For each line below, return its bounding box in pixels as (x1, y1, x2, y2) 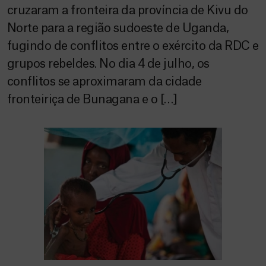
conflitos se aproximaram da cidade (7, 76, 202, 88)
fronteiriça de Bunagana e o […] (7, 94, 178, 106)
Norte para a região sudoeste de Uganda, (7, 23, 229, 34)
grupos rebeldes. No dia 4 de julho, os (7, 58, 210, 70)
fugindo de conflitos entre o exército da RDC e (7, 40, 259, 52)
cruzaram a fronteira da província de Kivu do (7, 5, 248, 17)
